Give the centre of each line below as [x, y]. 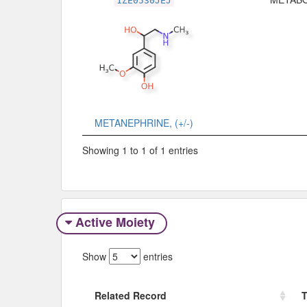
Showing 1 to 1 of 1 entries [140, 150]
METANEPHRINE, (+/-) [144, 123]
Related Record [131, 295]
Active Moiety [115, 222]
